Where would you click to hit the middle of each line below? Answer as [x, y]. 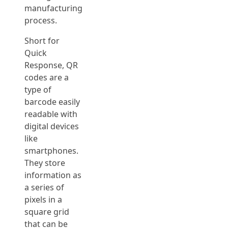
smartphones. [51, 151]
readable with [51, 114]
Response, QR [51, 65]
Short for [42, 41]
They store [45, 163]
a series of [44, 187]
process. [41, 20]
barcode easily [52, 102]
